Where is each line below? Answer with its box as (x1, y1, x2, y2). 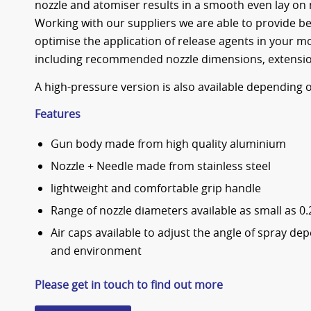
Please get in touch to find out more (35, 276, 223, 292)
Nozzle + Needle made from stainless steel (51, 158, 271, 174)
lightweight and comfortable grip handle (51, 180, 261, 196)
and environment (51, 242, 142, 258)
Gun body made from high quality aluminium (51, 135, 286, 151)
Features (35, 106, 81, 122)
